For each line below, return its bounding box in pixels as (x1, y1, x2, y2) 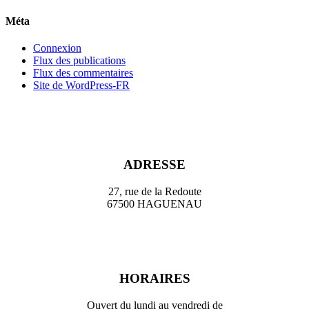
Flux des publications (33, 54, 126, 67)
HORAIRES (119, 271, 190, 286)
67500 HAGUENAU (107, 197, 202, 210)
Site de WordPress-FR (33, 79, 130, 92)
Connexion (33, 42, 81, 54)
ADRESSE (123, 157, 186, 172)
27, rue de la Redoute (108, 185, 201, 197)
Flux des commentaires (33, 67, 133, 79)
